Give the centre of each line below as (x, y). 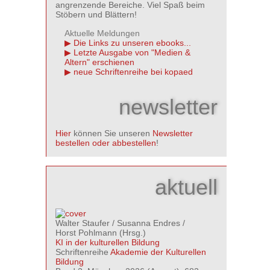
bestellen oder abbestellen (106, 143)
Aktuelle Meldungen (102, 33)
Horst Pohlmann (86, 233)
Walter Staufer (83, 223)
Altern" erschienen (99, 62)
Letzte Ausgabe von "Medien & (132, 52)
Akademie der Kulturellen (158, 252)
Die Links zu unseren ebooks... (132, 43)
